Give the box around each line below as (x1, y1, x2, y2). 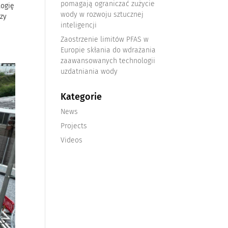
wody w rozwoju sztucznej (61, 10, 144, 19)
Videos (61, 136, 83, 145)
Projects (61, 122, 88, 130)
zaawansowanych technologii (61, 56, 156, 65)
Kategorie (61, 91, 102, 102)
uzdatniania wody (61, 67, 118, 76)
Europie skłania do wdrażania (61, 46, 156, 54)
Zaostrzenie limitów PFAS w (61, 35, 149, 44)
